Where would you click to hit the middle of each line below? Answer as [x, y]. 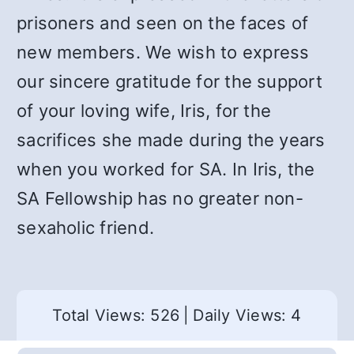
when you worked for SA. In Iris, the [166, 169]
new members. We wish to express [163, 52]
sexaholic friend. [86, 228]
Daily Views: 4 [247, 315]
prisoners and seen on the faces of [163, 23]
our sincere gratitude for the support [169, 81]
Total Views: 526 [116, 315]
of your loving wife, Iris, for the [144, 111]
